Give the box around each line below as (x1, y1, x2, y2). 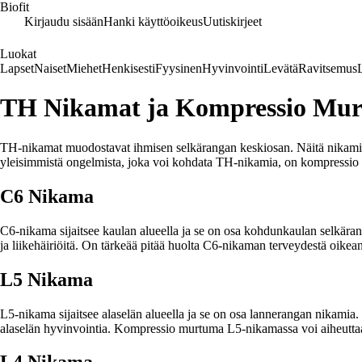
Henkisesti (102, 61, 155, 75)
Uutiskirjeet (203, 15, 262, 28)
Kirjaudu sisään (24, 15, 103, 28)
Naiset (34, 61, 66, 75)
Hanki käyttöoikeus (103, 15, 203, 28)
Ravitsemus (298, 61, 357, 75)
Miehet (66, 61, 102, 75)
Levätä (263, 61, 298, 75)
